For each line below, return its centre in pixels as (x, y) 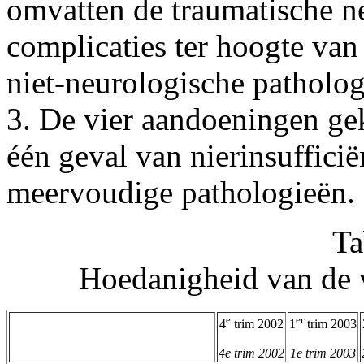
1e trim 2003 (323, 353)
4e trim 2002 (251, 353)
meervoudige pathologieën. (181, 192)
